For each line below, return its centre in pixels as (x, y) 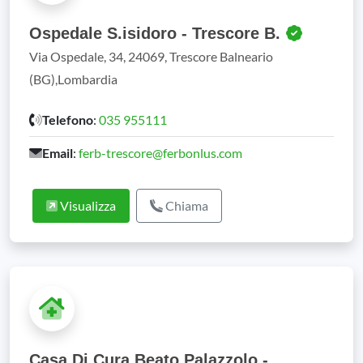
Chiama (186, 205)
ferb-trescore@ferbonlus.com (160, 153)
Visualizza (87, 205)
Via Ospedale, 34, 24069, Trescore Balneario (151, 56)
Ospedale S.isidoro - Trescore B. (157, 33)
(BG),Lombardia (73, 79)
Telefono (68, 120)
